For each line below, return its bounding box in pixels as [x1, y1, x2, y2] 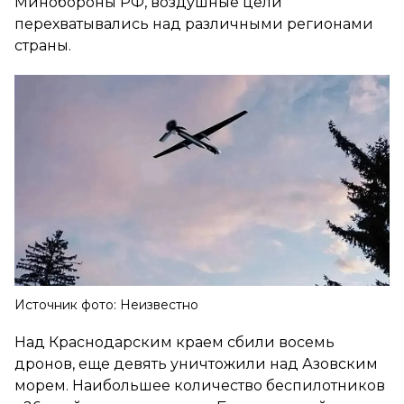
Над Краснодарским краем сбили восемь [14, 333, 335, 351]
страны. [14, 36, 71, 54]
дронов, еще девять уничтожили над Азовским [14, 354, 378, 372]
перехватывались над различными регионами [14, 14, 373, 32]
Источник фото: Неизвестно [14, 296, 198, 313]
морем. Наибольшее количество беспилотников [14, 376, 385, 394]
